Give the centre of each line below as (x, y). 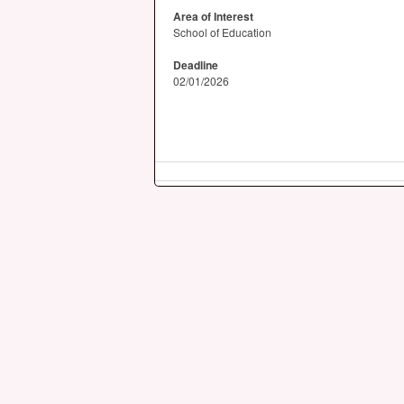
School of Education (222, 32)
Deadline (196, 65)
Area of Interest (213, 16)
